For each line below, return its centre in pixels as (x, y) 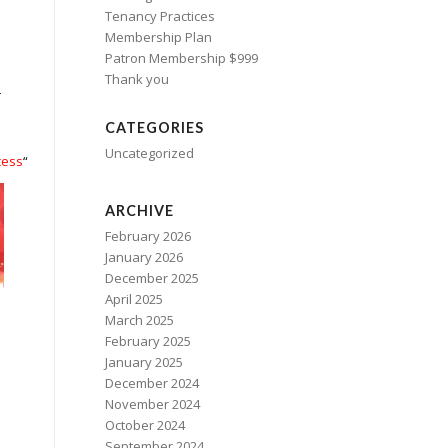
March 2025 (140, 320)
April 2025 (134, 299)
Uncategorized (150, 153)
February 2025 (148, 341)
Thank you (137, 79)
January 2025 (144, 362)
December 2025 (152, 278)
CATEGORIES (155, 127)
